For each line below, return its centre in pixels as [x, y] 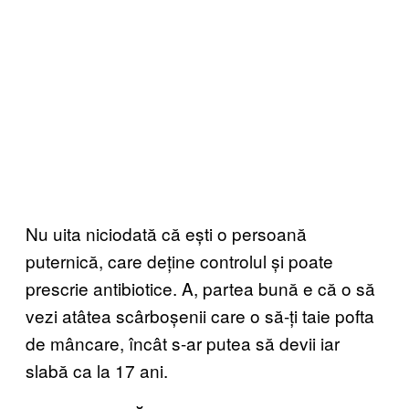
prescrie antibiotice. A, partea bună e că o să [200, 288]
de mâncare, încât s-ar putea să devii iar [183, 343]
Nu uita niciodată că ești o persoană [166, 233]
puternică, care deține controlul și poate [179, 261]
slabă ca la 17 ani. [97, 370]
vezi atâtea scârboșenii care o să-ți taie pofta [200, 315]
